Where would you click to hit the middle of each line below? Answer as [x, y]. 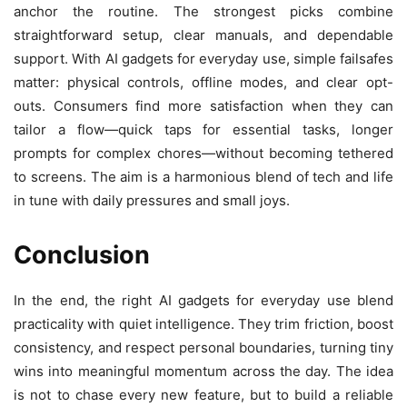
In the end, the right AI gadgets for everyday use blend [203, 301]
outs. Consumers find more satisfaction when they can [203, 106]
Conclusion [82, 255]
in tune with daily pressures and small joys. [152, 201]
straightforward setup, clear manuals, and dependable [203, 35]
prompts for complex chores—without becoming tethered [203, 154]
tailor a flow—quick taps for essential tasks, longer [203, 130]
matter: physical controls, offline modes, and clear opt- [203, 83]
